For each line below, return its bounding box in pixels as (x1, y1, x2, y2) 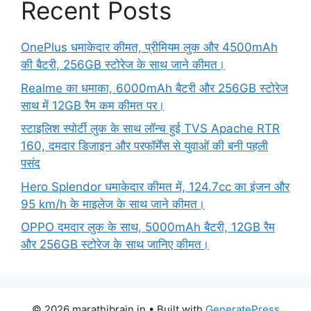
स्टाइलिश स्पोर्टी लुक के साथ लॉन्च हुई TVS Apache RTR (21, 121, 280, 136)
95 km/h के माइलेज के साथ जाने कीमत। (21, 196, 205, 211)
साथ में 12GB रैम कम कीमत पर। (21, 98, 165, 112)
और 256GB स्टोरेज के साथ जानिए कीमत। (21, 237, 209, 252)
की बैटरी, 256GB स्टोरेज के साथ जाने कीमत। (21, 58, 225, 72)
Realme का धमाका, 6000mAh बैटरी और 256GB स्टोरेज (21, 81, 288, 95)
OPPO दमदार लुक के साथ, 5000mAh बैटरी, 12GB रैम (21, 220, 275, 235)
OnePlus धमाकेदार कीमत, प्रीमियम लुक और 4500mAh (21, 40, 278, 55)
